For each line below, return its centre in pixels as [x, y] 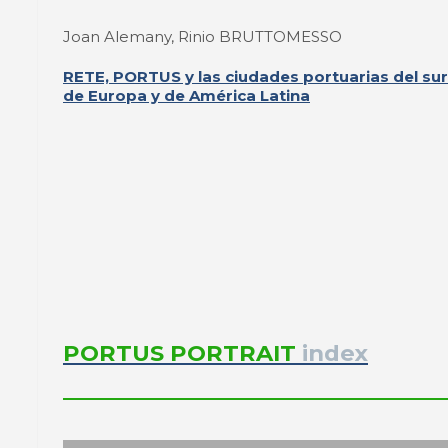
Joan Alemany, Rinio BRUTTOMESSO [202, 36]
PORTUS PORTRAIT [179, 353]
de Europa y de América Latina [186, 95]
